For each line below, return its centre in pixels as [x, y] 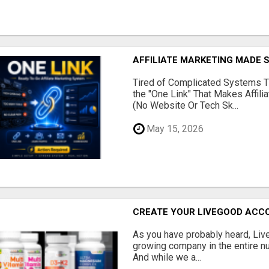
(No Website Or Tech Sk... [186, 106]
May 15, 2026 [174, 129]
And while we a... [167, 257]
